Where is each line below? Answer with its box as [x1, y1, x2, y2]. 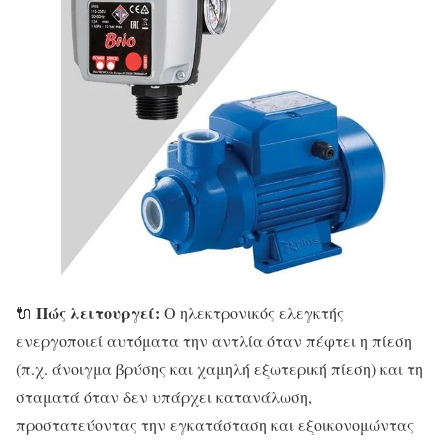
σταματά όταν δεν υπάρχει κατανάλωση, [16, 385, 312, 407]
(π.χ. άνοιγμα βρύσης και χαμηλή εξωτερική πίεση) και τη [16, 357, 423, 379]
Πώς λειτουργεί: [36, 300, 160, 324]
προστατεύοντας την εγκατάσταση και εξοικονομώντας [16, 413, 414, 435]
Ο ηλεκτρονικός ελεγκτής [160, 301, 344, 323]
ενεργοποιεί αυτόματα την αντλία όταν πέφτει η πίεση [16, 329, 412, 351]
